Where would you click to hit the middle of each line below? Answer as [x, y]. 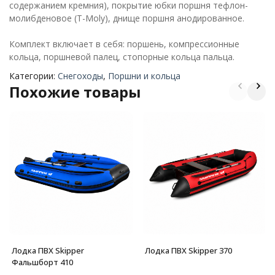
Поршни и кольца [144, 76]
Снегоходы [80, 76]
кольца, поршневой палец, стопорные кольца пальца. [122, 57]
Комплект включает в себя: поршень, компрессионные [124, 44]
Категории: [33, 76]
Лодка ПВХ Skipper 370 [188, 250]
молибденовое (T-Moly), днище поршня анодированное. [127, 18]
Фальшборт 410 [42, 262]
